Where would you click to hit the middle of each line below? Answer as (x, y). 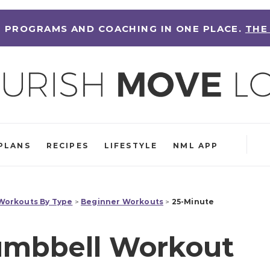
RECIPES (67, 145)
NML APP (196, 145)
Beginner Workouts (122, 202)
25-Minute (193, 202)
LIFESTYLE (131, 145)
